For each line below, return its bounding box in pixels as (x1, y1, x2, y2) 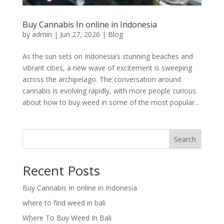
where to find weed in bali (22, 197, 105, 207)
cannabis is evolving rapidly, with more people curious (22, 85, 196, 95)
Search (174, 134, 196, 144)
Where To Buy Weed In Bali (22, 212, 111, 222)
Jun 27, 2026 (59, 29, 100, 39)
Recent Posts (22, 161, 100, 179)
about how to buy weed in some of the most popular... (22, 97, 199, 107)
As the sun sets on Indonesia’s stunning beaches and (22, 51, 193, 61)
